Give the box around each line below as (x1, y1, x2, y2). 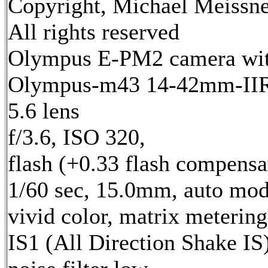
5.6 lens (8, 98, 80, 123)
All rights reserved (8, 19, 179, 44)
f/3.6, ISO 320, (8, 124, 145, 150)
